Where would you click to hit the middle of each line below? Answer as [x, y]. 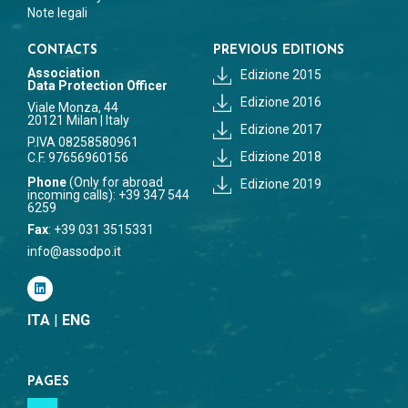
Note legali [57, 13]
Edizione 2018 [281, 157]
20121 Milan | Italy [78, 121]
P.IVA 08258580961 [83, 143]
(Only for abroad [115, 183]
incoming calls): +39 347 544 [108, 195]
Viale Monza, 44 [73, 108]
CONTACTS [62, 51]
